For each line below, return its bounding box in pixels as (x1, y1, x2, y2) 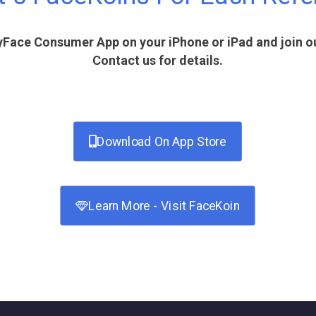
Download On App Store (97, 134, 227, 149)
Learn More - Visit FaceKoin (88, 198, 241, 213)
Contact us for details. (92, 53, 224, 68)
